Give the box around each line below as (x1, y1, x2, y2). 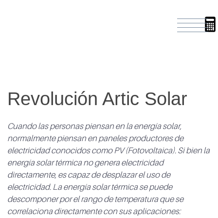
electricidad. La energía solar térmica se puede (7, 182, 172, 192)
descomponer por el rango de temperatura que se (7, 195, 183, 204)
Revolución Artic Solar (7, 89, 187, 109)
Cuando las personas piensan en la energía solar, (7, 122, 182, 131)
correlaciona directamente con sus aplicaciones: (7, 207, 181, 217)
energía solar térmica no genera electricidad (7, 158, 163, 168)
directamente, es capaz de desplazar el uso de (7, 170, 170, 180)
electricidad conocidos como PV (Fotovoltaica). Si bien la (7, 146, 210, 156)
